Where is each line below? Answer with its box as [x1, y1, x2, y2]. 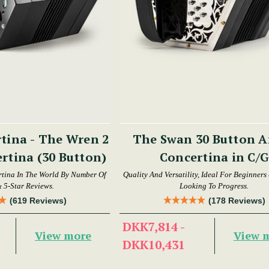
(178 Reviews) [208, 195, 265, 205]
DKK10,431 [122, 236, 186, 253]
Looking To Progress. [180, 181, 249, 190]
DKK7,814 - [122, 218, 185, 235]
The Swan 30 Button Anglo [132, 130, 196, 147]
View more [35, 228, 92, 243]
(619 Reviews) [9, 195, 67, 205]
